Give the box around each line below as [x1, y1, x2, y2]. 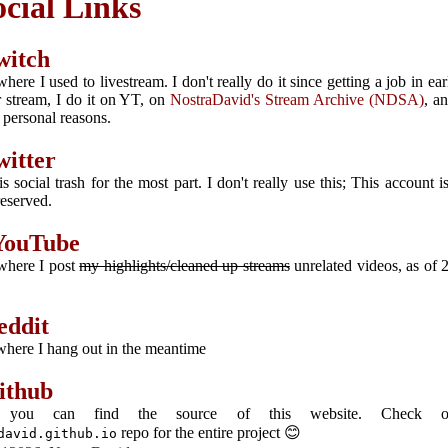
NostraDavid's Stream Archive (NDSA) [170, 90, 425, 108]
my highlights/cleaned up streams [79, 256, 290, 274]
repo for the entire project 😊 [116, 423, 301, 441]
